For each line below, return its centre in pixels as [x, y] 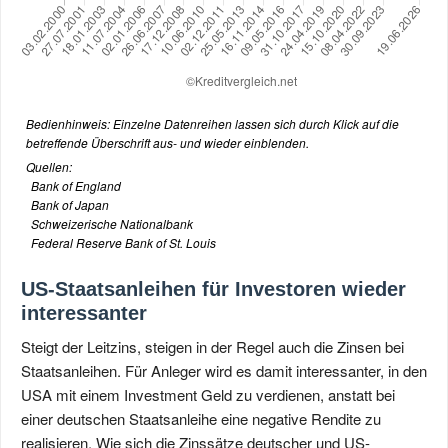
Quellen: [49, 166]
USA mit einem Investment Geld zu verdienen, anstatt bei [208, 394]
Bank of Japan [70, 204]
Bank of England [76, 185]
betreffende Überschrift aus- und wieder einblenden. [167, 142]
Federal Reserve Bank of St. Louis [123, 242]
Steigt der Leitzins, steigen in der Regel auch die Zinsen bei [212, 346]
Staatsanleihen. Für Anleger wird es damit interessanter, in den [224, 370]
